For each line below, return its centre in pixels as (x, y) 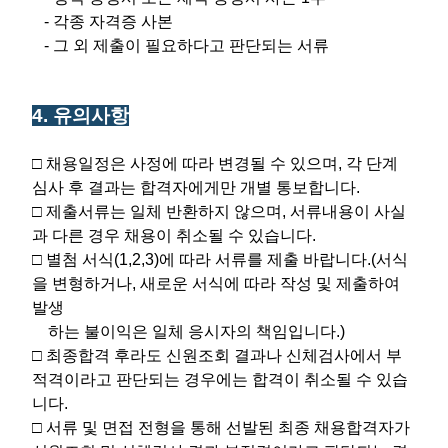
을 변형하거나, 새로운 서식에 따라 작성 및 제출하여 (216, 283)
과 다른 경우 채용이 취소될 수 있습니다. (174, 235)
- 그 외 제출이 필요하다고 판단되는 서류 (180, 45)
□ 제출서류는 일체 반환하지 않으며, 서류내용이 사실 (219, 211)
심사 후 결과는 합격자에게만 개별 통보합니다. (196, 187)
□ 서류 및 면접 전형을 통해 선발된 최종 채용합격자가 (221, 427)
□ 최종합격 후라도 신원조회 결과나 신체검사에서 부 (217, 355)
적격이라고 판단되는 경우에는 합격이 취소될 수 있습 (220, 379)
